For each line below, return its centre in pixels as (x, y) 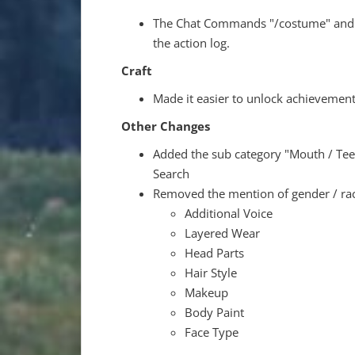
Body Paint (214, 312)
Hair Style (211, 272)
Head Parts (214, 252)
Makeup (206, 292)
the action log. (191, 42)
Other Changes (166, 126)
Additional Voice (229, 213)
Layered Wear (222, 233)
